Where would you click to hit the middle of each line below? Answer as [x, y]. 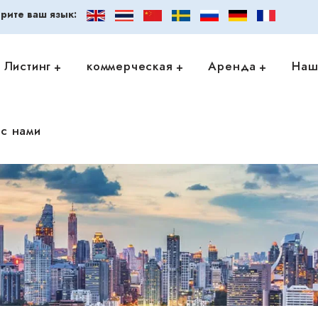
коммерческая [130, 66]
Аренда [232, 66]
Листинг [28, 66]
